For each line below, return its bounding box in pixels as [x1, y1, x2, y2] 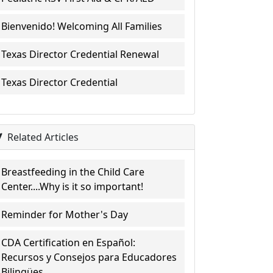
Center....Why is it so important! [1, 180, 144, 193]
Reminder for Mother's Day [1, 208, 129, 221]
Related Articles [5, 130, 79, 144]
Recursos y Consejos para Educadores [1, 250, 177, 264]
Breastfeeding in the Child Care [1, 165, 145, 179]
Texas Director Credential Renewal [1, 48, 160, 61]
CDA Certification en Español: [1, 236, 136, 249]
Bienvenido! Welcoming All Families [1, 19, 163, 33]
